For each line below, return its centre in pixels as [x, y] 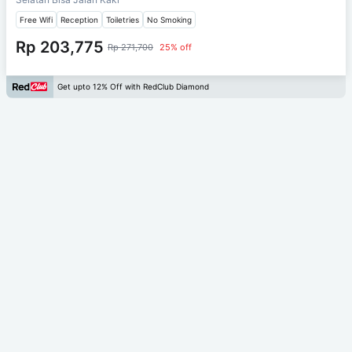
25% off [176, 47]
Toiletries [123, 19]
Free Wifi [36, 19]
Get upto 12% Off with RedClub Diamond [133, 87]
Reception [79, 19]
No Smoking [169, 19]
